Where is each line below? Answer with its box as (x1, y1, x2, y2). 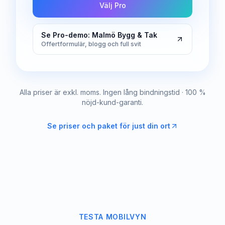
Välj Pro (99, 1, 126, 10)
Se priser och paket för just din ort (47, 122, 170, 130)
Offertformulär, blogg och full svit (41, 40, 141, 48)
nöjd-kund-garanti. (82, 98, 143, 106)
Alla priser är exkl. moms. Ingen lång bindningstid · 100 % (19, 88, 206, 96)
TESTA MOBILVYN (78, 212, 147, 221)
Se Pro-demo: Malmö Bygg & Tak (41, 31, 157, 39)
